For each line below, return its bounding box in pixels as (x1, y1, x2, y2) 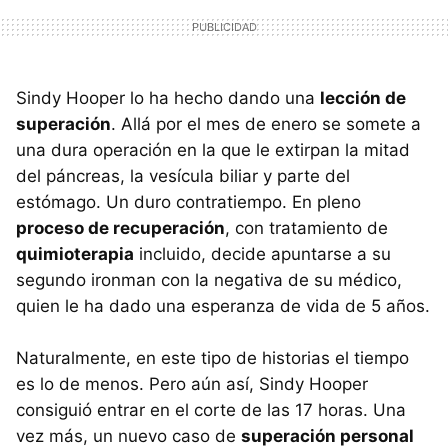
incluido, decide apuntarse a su (134, 243, 391, 264)
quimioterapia (16, 243, 134, 264)
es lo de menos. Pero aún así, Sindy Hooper (16, 373, 368, 394)
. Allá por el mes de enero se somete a (111, 113, 421, 134)
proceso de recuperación (16, 217, 225, 238)
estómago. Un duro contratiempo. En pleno (16, 191, 361, 212)
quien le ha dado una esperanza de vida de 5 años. (16, 295, 430, 316)
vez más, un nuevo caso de (16, 425, 241, 446)
